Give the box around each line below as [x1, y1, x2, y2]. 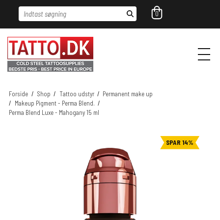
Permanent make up [103, 90, 153, 98]
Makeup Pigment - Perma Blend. [14, 99, 95, 108]
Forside [9, 90, 28, 98]
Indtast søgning [18, 7, 69, 16]
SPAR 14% [166, 138, 194, 146]
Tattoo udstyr [59, 90, 94, 98]
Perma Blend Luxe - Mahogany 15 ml [9, 109, 100, 117]
